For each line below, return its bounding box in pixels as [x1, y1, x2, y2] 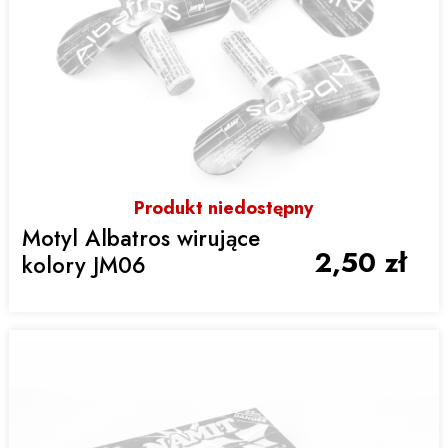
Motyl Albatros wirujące [22, 221, 261, 254]
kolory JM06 [22, 248, 147, 281]
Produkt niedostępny [134, 195, 314, 222]
